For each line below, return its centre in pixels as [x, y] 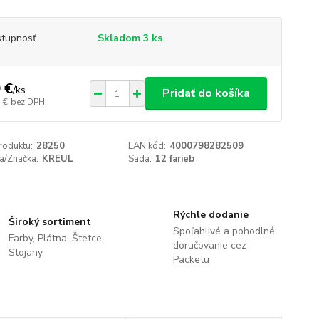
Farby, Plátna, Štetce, [57, 238]
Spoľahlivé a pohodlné [224, 231]
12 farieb [175, 159]
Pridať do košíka [206, 93]
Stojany [26, 252]
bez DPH [27, 101]
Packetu [191, 260]
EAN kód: [147, 146]
